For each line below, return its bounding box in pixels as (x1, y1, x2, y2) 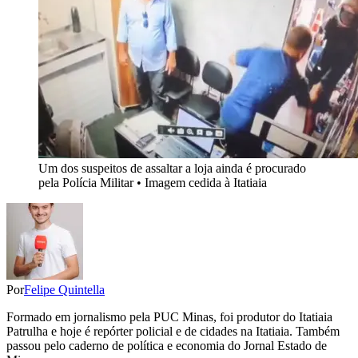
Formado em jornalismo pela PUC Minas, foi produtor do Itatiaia (6, 310, 332, 324)
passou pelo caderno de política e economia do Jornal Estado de (6, 339, 327, 353)
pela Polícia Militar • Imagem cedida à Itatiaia (38, 176, 267, 190)
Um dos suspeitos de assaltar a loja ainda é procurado (38, 161, 306, 176)
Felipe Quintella (24, 283, 105, 297)
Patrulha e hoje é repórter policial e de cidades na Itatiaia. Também (6, 324, 340, 339)
